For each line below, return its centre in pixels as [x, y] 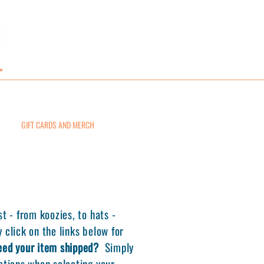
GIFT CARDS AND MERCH [57, 125]
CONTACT [131, 125]
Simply [117, 247]
